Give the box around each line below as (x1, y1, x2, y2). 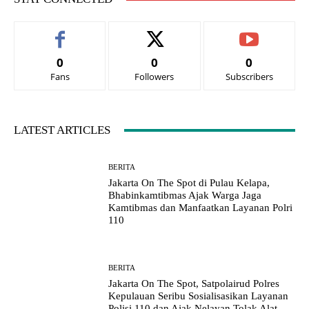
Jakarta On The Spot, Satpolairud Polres (108, 278, 280, 290)
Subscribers (225, 70, 273, 83)
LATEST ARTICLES (14, 123, 110, 137)
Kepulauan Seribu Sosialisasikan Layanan (108, 290, 289, 302)
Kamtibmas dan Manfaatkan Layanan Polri (108, 202, 293, 214)
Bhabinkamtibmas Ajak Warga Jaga (108, 190, 262, 201)
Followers (134, 70, 175, 83)
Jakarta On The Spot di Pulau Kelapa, (108, 177, 270, 189)
